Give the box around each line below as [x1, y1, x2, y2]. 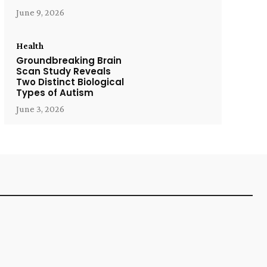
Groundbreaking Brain [15, 54, 122, 67]
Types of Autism [15, 86, 94, 99]
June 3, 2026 [15, 103, 64, 114]
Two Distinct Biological [15, 75, 124, 88]
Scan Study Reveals [15, 64, 111, 77]
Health [15, 40, 44, 51]
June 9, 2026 [15, 7, 64, 17]
